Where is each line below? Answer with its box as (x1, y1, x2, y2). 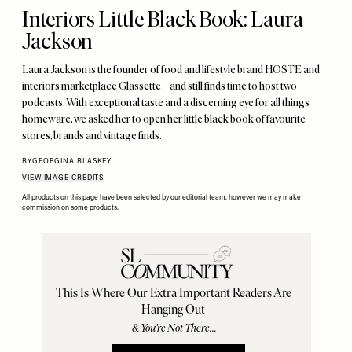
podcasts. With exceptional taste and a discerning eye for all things (22, 96, 310, 109)
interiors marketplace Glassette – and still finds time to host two (22, 79, 297, 93)
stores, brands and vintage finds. (22, 129, 162, 142)
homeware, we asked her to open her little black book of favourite (22, 112, 306, 126)
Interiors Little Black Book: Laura (22, 5, 303, 32)
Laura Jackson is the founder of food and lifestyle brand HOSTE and (22, 63, 320, 76)
